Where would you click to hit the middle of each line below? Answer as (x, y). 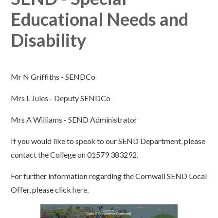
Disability (49, 40)
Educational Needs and (100, 19)
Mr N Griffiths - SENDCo (53, 77)
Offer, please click (42, 190)
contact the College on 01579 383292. (75, 155)
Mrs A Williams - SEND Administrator (74, 120)
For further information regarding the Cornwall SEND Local (109, 176)
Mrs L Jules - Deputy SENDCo (61, 98)
